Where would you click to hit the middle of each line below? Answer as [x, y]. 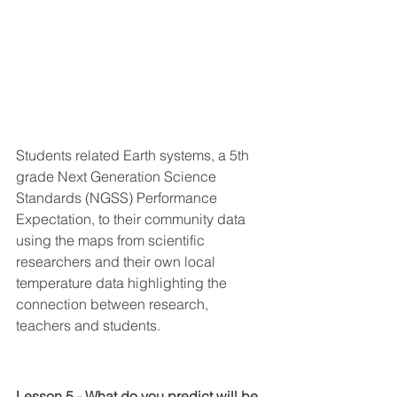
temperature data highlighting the [123, 283]
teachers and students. [88, 326]
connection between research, [114, 304]
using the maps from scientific [112, 241]
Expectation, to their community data [132, 219]
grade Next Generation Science [118, 177]
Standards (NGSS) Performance [118, 198]
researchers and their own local [117, 262]
